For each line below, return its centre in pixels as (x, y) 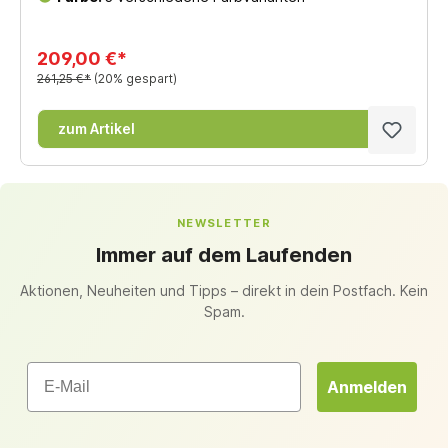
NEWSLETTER (224, 223)
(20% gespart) (135, 78)
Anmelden (367, 387)
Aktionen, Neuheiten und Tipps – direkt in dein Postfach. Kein (224, 290)
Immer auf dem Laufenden (224, 255)
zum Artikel (96, 128)
